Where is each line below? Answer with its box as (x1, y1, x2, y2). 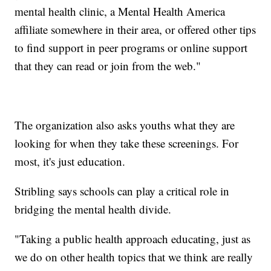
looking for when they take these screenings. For (15, 135, 239, 151)
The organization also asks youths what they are (15, 117, 235, 132)
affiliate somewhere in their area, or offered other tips (15, 21, 256, 37)
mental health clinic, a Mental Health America (15, 3, 226, 19)
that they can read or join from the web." (15, 57, 201, 73)
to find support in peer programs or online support (15, 39, 248, 55)
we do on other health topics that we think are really (15, 249, 253, 264)
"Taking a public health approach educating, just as (15, 230, 251, 246)
